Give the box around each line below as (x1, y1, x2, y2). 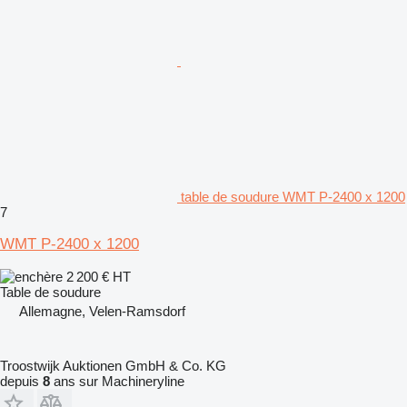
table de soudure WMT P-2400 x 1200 (181, 188, 405, 204)
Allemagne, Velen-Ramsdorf (19, 303, 185, 319)
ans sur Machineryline (50, 372, 184, 389)
